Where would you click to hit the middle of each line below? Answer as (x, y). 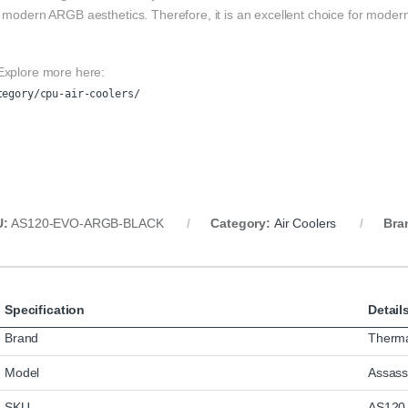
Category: (242, 224)
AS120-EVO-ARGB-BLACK (87, 224)
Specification (45, 310)
